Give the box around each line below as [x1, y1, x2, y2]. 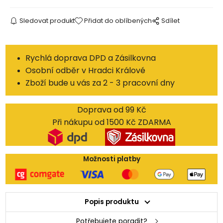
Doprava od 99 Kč [77, 104, 146, 116]
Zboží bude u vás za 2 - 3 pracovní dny [25, 77, 175, 89]
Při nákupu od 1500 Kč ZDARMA [52, 116, 171, 128]
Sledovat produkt [19, 16, 75, 25]
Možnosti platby [83, 154, 140, 164]
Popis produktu [84, 197, 139, 207]
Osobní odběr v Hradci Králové [25, 64, 146, 76]
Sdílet [161, 16, 180, 25]
